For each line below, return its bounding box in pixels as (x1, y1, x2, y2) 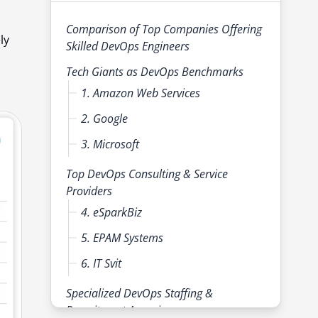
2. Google (81, 111, 128, 127)
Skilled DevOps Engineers (66, 38, 190, 55)
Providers (66, 183, 112, 199)
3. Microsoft (81, 136, 139, 153)
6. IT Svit (81, 256, 121, 272)
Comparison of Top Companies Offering (66, 21, 262, 38)
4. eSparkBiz (81, 204, 142, 221)
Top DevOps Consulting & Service (66, 166, 228, 182)
